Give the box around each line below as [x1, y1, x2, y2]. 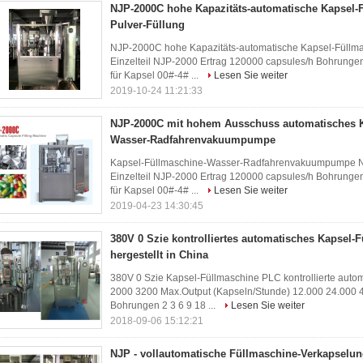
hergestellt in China [110, 249, 208, 261]
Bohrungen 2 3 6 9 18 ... [110, 300, 218, 311]
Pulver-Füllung [110, 19, 185, 31]
